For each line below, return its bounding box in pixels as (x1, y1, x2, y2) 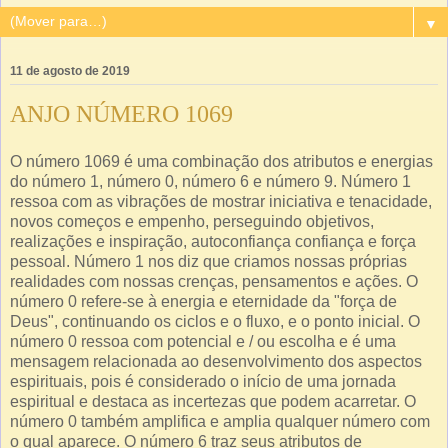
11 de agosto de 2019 (10, 64, 130, 79)
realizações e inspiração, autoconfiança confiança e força (10, 232, 416, 250)
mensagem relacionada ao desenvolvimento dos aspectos (10, 352, 422, 370)
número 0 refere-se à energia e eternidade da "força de (10, 292, 397, 310)
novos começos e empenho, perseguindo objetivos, (10, 212, 374, 230)
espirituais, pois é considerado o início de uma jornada (10, 372, 396, 390)
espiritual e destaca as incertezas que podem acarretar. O (10, 392, 416, 410)
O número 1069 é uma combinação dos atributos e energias (10, 152, 433, 170)
